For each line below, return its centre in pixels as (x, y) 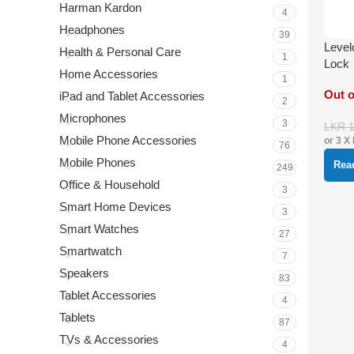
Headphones (92, 30)
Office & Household (109, 185)
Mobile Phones (98, 162)
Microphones (93, 118)
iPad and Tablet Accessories (132, 96)
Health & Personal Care (120, 52)
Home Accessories (109, 74)
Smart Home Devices (115, 207)
